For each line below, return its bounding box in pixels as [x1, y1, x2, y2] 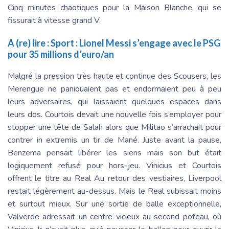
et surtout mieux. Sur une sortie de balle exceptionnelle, [8, 198, 221, 210]
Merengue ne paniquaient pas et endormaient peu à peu [8, 83, 221, 95]
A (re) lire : [8, 37, 51, 49]
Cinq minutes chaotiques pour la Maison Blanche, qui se [8, 2, 221, 13]
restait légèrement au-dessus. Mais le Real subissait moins [8, 186, 221, 197]
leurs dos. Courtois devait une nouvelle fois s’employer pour [8, 109, 221, 120]
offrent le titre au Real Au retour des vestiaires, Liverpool [8, 173, 221, 184]
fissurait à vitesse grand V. [8, 15, 103, 26]
